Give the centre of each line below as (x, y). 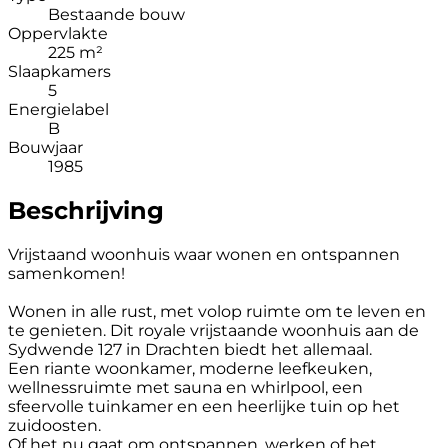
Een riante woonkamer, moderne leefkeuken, (190, 368)
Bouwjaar (45, 147)
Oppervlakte (58, 33)
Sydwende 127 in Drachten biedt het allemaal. (190, 349)
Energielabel (58, 109)
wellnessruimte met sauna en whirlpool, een (185, 387)
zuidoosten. (54, 425)
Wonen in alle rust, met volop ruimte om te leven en (217, 311)
